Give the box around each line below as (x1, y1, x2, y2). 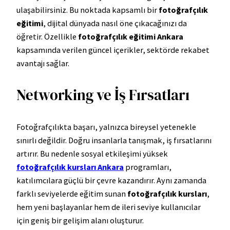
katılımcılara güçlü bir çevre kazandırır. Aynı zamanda (16, 175, 206, 186)
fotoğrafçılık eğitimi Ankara (78, 31, 183, 42)
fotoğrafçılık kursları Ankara (16, 162, 124, 172)
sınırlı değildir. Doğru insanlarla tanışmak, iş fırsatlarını (16, 135, 212, 146)
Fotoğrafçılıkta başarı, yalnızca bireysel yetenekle (16, 122, 196, 132)
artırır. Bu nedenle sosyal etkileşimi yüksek (16, 148, 168, 159)
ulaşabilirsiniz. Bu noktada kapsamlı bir (16, 5, 159, 15)
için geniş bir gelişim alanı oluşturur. (16, 215, 144, 226)
